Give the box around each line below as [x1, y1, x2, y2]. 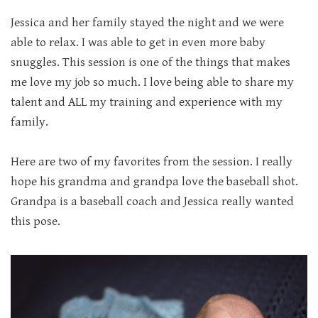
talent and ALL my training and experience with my [11, 95, 283, 109]
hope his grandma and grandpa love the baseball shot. [11, 175, 298, 189]
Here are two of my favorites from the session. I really [11, 155, 292, 169]
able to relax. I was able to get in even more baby [11, 35, 265, 50]
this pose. [11, 214, 60, 229]
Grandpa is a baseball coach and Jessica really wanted [11, 194, 294, 209]
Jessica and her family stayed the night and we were [11, 16, 284, 30]
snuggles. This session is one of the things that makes [11, 55, 290, 70]
